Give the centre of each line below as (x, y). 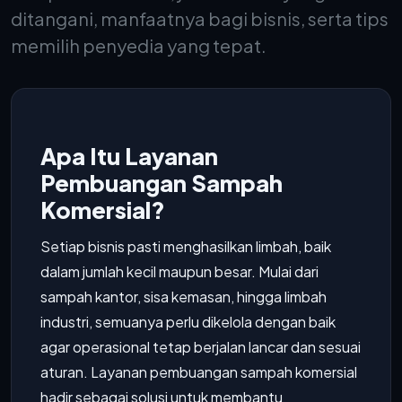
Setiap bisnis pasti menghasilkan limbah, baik (186, 246)
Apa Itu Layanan (129, 156)
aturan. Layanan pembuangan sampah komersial (199, 372)
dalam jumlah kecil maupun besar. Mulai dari (179, 271)
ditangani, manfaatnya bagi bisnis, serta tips (200, 18)
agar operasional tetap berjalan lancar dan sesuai (201, 347)
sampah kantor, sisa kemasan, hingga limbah (184, 297)
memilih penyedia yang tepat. (139, 45)
